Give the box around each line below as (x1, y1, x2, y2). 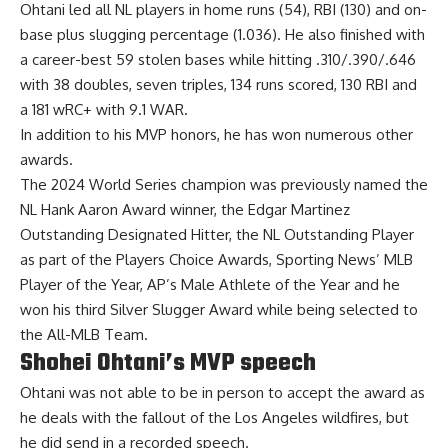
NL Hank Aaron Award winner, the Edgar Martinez (20, 199, 350, 219)
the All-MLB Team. (20, 324, 148, 344)
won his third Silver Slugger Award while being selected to (20, 299, 418, 319)
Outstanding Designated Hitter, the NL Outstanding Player (20, 224, 414, 244)
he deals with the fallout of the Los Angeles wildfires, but (20, 407, 409, 427)
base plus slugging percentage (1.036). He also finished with (20, 24, 425, 44)
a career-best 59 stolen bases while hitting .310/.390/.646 (20, 49, 416, 69)
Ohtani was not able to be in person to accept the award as (20, 382, 425, 402)
